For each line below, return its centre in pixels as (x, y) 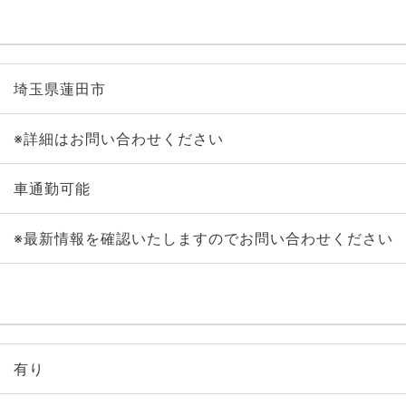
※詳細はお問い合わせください (118, 139)
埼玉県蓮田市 (59, 89)
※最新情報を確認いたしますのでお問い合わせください (203, 238)
